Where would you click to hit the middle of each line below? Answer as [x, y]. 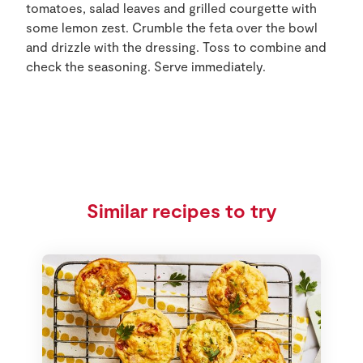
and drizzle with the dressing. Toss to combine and [176, 47]
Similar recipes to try [181, 210]
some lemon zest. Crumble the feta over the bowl [172, 27]
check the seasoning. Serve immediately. [146, 66]
